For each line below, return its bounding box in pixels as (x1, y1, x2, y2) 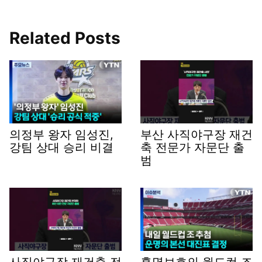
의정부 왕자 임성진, (9, 127, 113, 142)
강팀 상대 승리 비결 (9, 140, 113, 155)
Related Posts (9, 28, 120, 49)
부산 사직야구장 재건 (140, 127, 253, 142)
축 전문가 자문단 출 (140, 140, 244, 155)
